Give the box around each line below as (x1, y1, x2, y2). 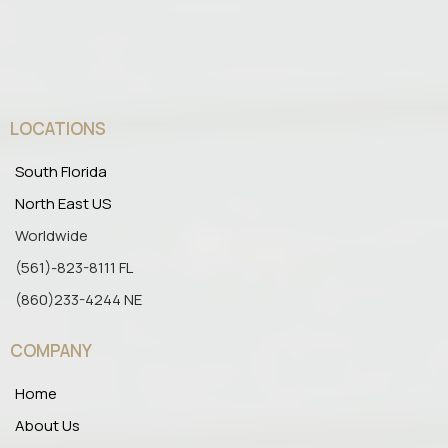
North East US (15, 193, 111, 214)
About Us (15, 415, 80, 436)
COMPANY (10, 339, 92, 362)
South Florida (15, 161, 107, 182)
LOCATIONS (10, 117, 106, 140)
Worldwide (15, 225, 88, 246)
